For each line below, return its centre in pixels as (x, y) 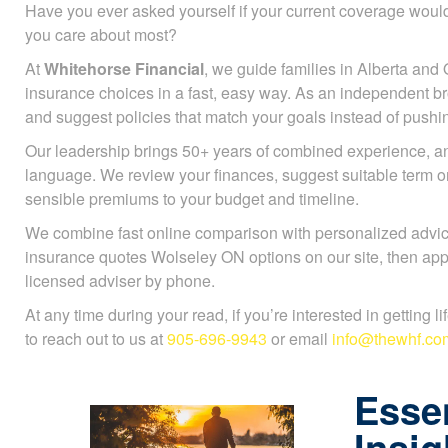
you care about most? (101, 34)
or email (299, 338)
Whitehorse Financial (124, 68)
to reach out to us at (96, 338)
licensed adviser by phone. (120, 280)
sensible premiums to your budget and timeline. (192, 198)
